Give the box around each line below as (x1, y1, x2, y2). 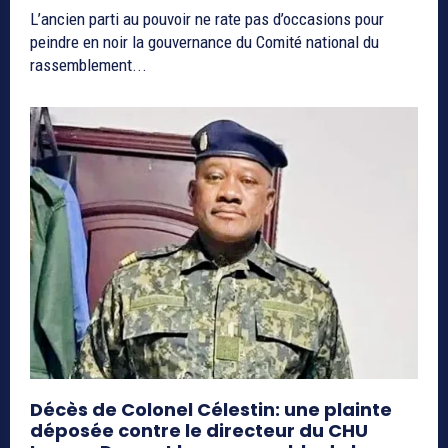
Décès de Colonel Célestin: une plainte (30, 396, 392, 422)
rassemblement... (30, 55, 147, 76)
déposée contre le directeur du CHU (30, 417, 368, 443)
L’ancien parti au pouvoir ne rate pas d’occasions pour (30, 9, 384, 30)
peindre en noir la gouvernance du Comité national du (30, 32, 379, 53)
